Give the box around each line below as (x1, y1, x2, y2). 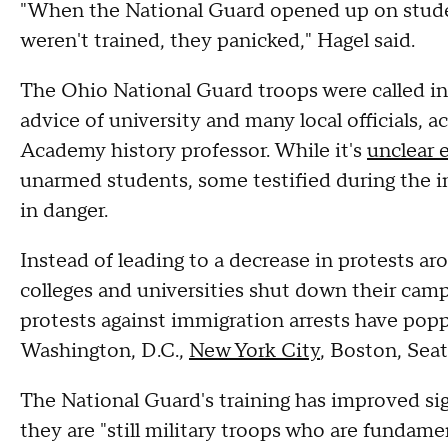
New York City (189, 338, 320, 364)
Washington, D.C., (20, 338, 189, 364)
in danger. (20, 198, 108, 224)
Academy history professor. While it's (20, 138, 367, 164)
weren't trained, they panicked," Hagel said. (20, 28, 415, 54)
